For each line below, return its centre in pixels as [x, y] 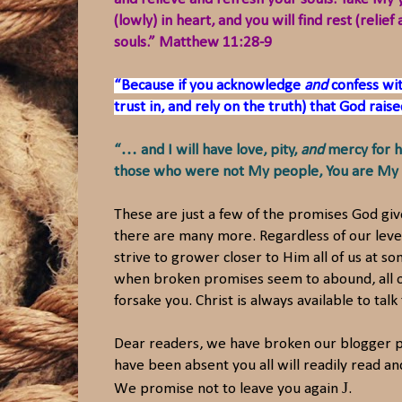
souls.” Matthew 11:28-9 [193, 43]
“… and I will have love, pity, [207, 151]
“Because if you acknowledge [209, 86]
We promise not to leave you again [228, 389]
